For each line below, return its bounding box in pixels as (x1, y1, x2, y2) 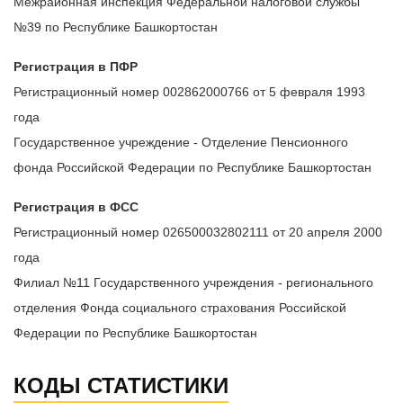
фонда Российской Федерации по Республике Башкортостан (13, 160, 372, 175)
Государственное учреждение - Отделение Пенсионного (13, 135, 348, 150)
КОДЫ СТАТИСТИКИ (13, 373, 228, 399)
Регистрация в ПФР (13, 59, 138, 75)
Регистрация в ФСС (13, 200, 139, 215)
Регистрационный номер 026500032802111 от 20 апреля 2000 (13, 225, 382, 240)
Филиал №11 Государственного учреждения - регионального (13, 275, 373, 291)
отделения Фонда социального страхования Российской (13, 300, 346, 316)
